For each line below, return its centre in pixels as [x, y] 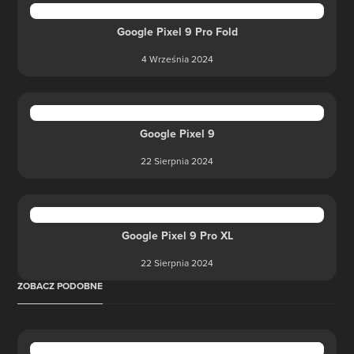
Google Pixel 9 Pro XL [177, 235]
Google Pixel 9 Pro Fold [177, 32]
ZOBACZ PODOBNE [60, 286]
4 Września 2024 [177, 59]
